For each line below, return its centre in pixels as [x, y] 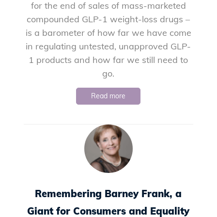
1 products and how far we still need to [108, 60]
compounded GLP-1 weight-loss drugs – [108, 19]
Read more [108, 96]
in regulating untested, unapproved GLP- [108, 46]
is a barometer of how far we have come [108, 33]
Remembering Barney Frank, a [108, 194]
